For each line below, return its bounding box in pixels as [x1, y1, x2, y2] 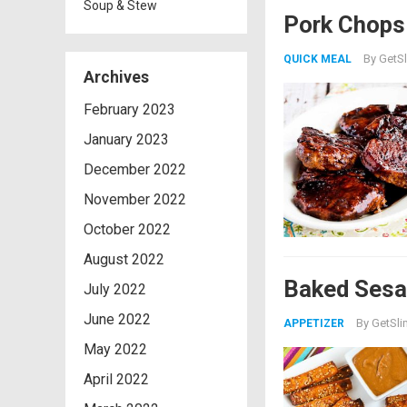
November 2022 [84, 191, 186, 208]
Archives [84, 68, 149, 86]
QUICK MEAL [283, 53, 352, 65]
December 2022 [84, 161, 186, 178]
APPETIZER [283, 317, 344, 330]
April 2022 [84, 371, 149, 388]
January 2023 [84, 131, 169, 148]
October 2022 [84, 221, 171, 238]
